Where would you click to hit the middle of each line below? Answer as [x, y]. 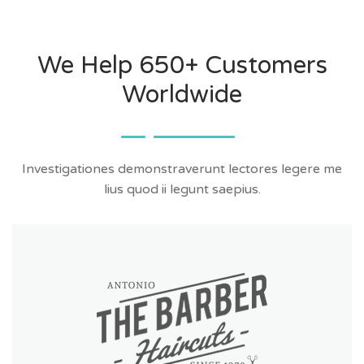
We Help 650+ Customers [182, 65]
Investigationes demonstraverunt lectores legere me [182, 169]
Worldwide [182, 95]
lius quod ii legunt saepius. [182, 189]
